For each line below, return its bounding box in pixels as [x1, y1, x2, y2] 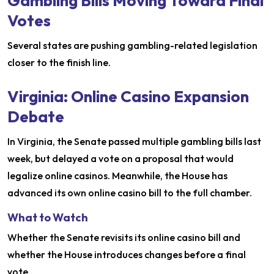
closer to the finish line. [7, 56, 111, 69]
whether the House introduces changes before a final [7, 248, 246, 261]
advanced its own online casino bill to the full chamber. [7, 187, 252, 199]
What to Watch [7, 210, 88, 225]
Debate [7, 106, 64, 127]
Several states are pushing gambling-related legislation [7, 39, 257, 52]
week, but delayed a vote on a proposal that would [7, 152, 234, 165]
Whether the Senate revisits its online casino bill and [7, 231, 240, 244]
